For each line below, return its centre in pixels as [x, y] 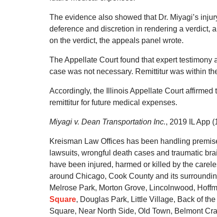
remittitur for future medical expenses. [113, 102]
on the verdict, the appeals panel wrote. [116, 40]
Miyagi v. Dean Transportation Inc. [108, 122]
